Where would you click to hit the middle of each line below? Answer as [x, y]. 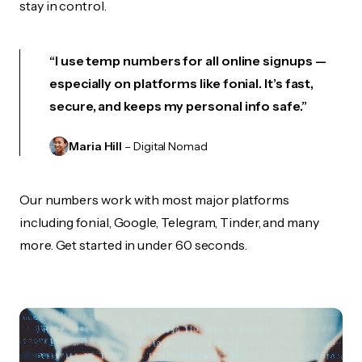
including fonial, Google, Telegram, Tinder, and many [169, 222]
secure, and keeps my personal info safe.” [178, 106]
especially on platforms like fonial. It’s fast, [182, 83]
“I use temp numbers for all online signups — [188, 61]
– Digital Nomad [165, 146]
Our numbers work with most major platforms [154, 200]
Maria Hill [96, 146]
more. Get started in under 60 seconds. [133, 245]
